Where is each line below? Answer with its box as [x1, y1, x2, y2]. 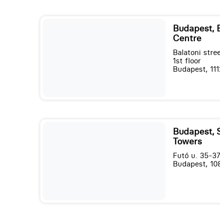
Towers [172, 136, 202, 147]
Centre [172, 33, 201, 44]
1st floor [172, 56, 201, 66]
